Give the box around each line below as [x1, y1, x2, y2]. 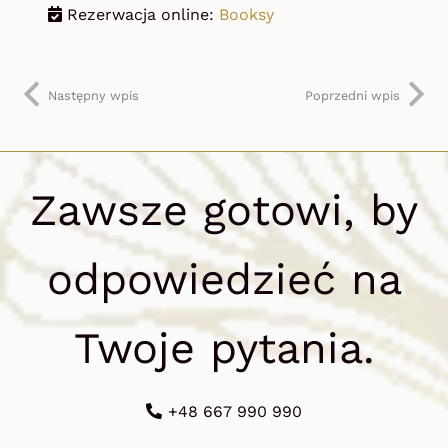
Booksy [219, 4, 274, 24]
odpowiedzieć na [46, 254, 402, 306]
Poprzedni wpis [305, 87, 400, 103]
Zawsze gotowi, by [30, 185, 418, 237]
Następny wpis [48, 87, 139, 103]
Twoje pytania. [73, 323, 375, 375]
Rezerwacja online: [67, 4, 214, 24]
